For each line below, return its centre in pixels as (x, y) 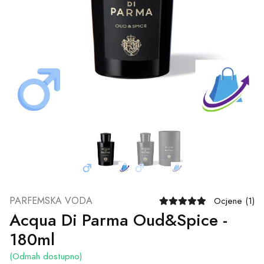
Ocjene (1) (234, 201)
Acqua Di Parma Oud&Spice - (118, 220)
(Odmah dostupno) (46, 256)
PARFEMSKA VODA (51, 201)
